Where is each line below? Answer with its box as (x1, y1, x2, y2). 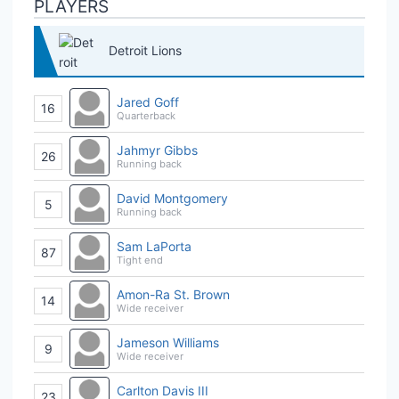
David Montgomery (117, 190, 228, 206)
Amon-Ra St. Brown (117, 286, 230, 302)
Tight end (117, 253, 163, 266)
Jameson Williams (117, 334, 219, 350)
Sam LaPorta (117, 238, 191, 254)
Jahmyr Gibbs (117, 142, 198, 158)
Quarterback (117, 109, 175, 122)
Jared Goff (117, 94, 179, 110)
